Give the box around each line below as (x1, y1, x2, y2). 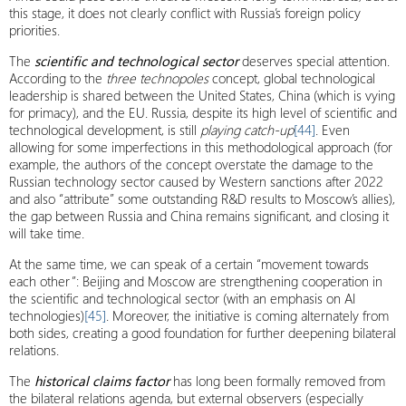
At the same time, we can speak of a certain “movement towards (9, 255, 369, 273)
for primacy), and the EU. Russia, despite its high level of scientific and (9, 103, 397, 121)
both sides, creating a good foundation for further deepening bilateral (9, 324, 396, 342)
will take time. (9, 224, 84, 242)
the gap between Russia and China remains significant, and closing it (9, 207, 389, 225)
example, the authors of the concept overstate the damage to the (9, 155, 373, 173)
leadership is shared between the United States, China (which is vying (9, 86, 395, 104)
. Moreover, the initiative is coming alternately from (106, 306, 389, 324)
